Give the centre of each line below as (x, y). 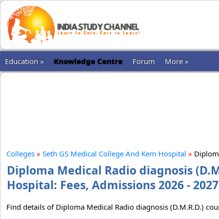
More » (177, 61)
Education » (24, 61)
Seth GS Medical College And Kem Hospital (114, 153)
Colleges (21, 153)
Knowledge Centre (88, 61)
